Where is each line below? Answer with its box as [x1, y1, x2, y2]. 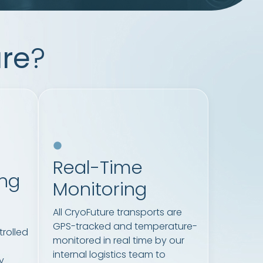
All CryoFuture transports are [53, 205, 183, 220]
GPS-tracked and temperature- [53, 220, 198, 234]
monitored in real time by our [53, 234, 185, 248]
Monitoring [53, 176, 153, 203]
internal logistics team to [53, 248, 166, 262]
